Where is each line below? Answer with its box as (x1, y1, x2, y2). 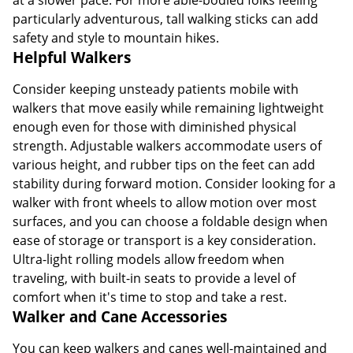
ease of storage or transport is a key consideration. (13, 231, 316, 249)
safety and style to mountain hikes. (13, 28, 219, 46)
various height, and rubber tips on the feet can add (13, 155, 315, 173)
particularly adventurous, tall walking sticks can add (13, 9, 318, 28)
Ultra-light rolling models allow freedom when (13, 250, 284, 268)
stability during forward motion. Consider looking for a (13, 174, 336, 192)
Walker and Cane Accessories (13, 306, 227, 326)
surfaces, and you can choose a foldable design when (13, 212, 328, 230)
